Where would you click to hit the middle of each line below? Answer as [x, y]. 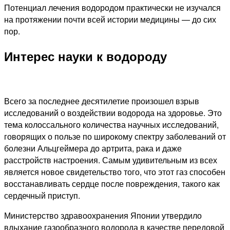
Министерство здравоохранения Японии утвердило [103, 216]
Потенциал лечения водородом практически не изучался [112, 8]
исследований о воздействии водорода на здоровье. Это [113, 113]
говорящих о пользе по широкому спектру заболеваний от [115, 137]
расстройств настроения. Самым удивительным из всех [111, 160]
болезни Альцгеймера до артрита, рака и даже [93, 148]
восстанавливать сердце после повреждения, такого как [112, 184]
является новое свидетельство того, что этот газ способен [115, 172]
